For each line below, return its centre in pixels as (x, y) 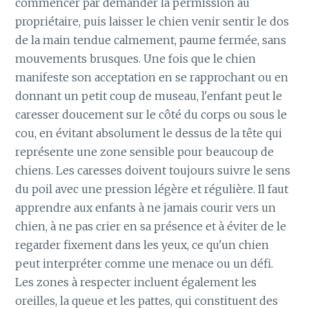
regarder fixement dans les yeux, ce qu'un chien (142, 245)
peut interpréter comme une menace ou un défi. (144, 263)
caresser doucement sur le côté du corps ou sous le (151, 114)
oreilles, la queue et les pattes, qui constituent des (147, 300)
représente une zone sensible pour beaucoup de (145, 151)
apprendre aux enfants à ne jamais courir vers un (146, 207)
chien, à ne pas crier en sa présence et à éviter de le (151, 226)
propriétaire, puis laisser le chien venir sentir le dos (152, 21)
